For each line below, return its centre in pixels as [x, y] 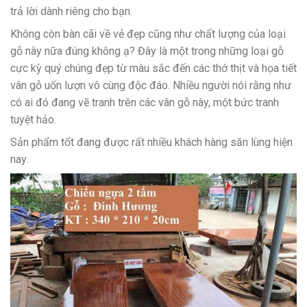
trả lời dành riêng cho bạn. [71, 12]
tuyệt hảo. [33, 120]
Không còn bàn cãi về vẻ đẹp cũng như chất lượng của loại [148, 34]
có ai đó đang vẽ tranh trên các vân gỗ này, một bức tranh [145, 103]
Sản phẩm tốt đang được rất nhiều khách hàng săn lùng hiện [151, 143]
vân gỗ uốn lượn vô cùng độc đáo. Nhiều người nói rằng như [151, 86]
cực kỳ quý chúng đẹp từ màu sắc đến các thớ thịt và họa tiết [153, 69]
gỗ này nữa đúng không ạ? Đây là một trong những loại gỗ [147, 51]
